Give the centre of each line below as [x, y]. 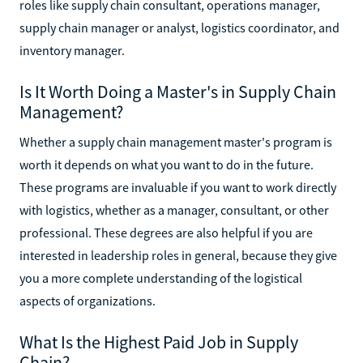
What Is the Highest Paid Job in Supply [159, 342]
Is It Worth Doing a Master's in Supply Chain [178, 91]
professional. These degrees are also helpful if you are [166, 232]
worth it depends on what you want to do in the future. [167, 164]
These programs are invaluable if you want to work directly [178, 187]
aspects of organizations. [88, 300]
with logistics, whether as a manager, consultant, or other [174, 209]
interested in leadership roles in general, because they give [178, 255]
